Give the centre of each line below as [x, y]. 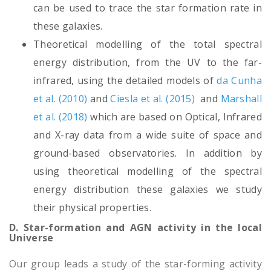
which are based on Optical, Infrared [175, 117]
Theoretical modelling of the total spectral [148, 44]
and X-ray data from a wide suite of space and [148, 135]
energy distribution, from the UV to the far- [148, 63]
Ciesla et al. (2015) [153, 99]
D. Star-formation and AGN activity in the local [135, 228]
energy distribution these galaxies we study [148, 190]
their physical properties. [92, 208]
